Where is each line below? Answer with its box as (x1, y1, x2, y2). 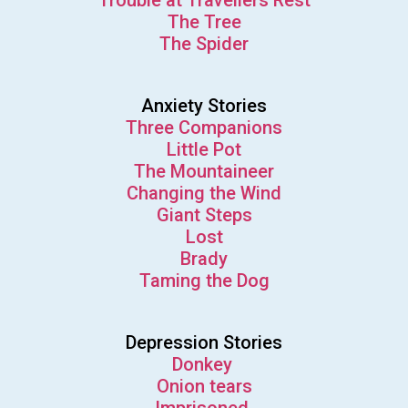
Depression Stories (126, 331, 282, 354)
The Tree (167, 11, 241, 34)
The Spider (159, 33, 249, 56)
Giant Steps (156, 204, 252, 227)
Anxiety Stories (141, 95, 267, 117)
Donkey (171, 353, 237, 376)
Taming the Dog (138, 270, 270, 292)
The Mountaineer (134, 160, 274, 183)
